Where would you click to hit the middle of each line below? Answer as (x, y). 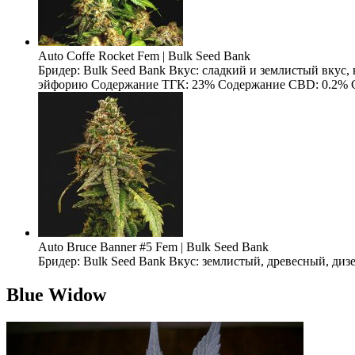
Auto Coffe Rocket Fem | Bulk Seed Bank (144, 56)
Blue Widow (56, 294)
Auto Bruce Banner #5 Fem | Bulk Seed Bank (153, 247)
